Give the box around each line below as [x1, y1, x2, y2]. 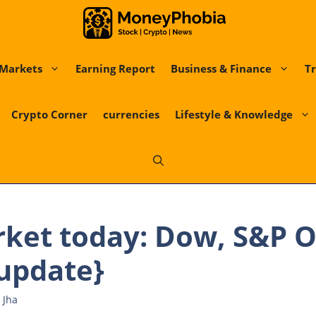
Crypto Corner [11, 107, 87, 121]
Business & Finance [171, 61, 272, 75]
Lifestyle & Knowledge [174, 107, 293, 121]
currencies [102, 107, 159, 121]
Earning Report [75, 61, 155, 75]
